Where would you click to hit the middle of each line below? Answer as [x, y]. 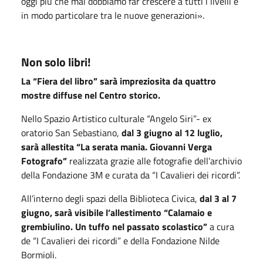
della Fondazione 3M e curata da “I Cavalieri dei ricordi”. [131, 175]
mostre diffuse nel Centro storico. [92, 95]
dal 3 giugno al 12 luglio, [172, 132]
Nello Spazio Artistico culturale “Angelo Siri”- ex [116, 118]
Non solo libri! [56, 62]
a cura [222, 226]
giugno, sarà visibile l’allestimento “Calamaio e [117, 212]
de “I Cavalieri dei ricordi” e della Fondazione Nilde [120, 240]
